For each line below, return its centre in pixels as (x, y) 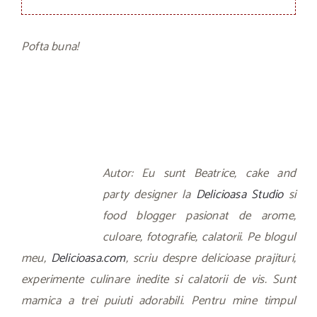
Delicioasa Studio (240, 195)
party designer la (149, 195)
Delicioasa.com (88, 259)
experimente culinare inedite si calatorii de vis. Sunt (158, 280)
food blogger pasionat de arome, (199, 216)
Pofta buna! (50, 46)
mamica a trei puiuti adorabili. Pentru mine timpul (158, 301)
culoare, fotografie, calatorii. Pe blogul (199, 237)
